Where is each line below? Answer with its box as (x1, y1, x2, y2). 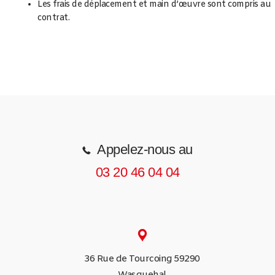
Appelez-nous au (93, 141, 193, 157)
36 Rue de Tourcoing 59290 (84, 252, 200, 265)
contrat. (37, 12, 69, 24)
